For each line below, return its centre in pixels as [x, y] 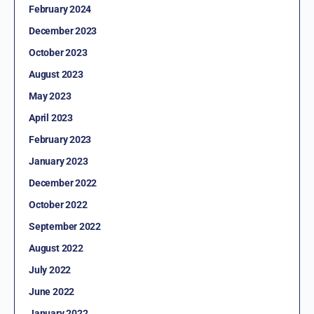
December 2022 [63, 183]
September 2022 [65, 227]
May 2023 [50, 96]
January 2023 [59, 162]
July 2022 [50, 270]
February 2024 [60, 9]
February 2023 [60, 140]
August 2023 [56, 75]
